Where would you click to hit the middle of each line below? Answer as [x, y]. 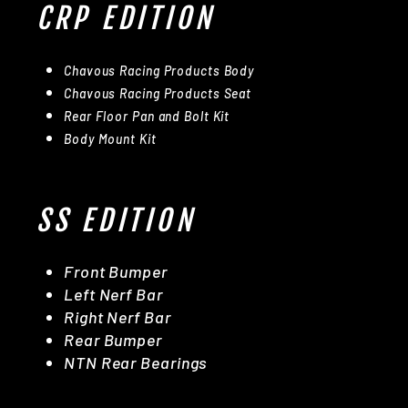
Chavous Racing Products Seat [158, 93]
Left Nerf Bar [113, 294]
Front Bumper [116, 271]
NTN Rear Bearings [136, 362]
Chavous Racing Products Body [159, 70]
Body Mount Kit [110, 138]
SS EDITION [116, 220]
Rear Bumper [113, 339]
